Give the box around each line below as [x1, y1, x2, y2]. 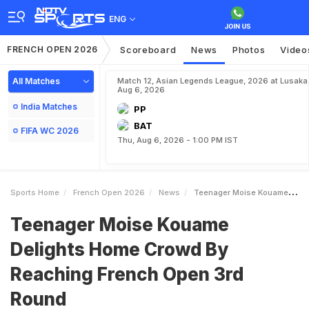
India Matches [21, 101, 77, 112]
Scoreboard [120, 44, 177, 55]
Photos [232, 44, 266, 55]
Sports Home [10, 188, 59, 197]
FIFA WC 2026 [21, 126, 79, 136]
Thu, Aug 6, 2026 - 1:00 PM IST [117, 135, 238, 145]
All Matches [12, 76, 60, 86]
